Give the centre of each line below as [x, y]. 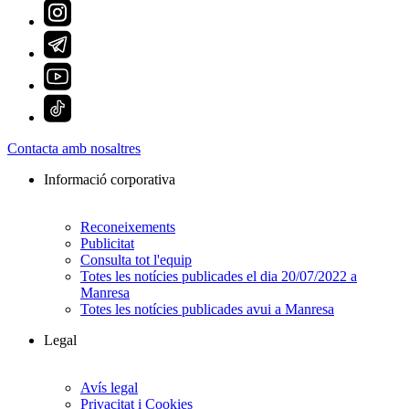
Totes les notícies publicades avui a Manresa [207, 309]
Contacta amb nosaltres [74, 149]
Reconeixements [128, 227]
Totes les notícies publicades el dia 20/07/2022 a [219, 277]
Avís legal [109, 388]
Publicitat [107, 244]
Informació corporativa [110, 180]
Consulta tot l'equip [136, 260]
